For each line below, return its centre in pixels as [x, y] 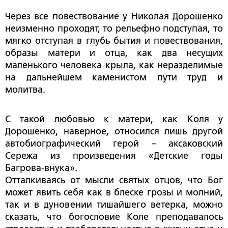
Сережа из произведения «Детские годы [114, 156]
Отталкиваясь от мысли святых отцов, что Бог [114, 180]
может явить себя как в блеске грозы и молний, [114, 193]
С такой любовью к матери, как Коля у [114, 119]
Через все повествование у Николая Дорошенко [114, 17]
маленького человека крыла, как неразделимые [114, 65]
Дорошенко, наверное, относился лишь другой [114, 132]
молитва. [25, 90]
